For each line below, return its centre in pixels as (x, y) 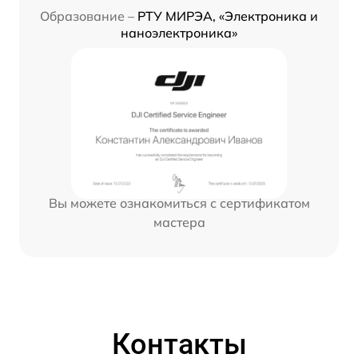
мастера (179, 222)
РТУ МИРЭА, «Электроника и (228, 16)
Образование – (87, 16)
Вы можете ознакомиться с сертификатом (179, 203)
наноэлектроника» (179, 32)
